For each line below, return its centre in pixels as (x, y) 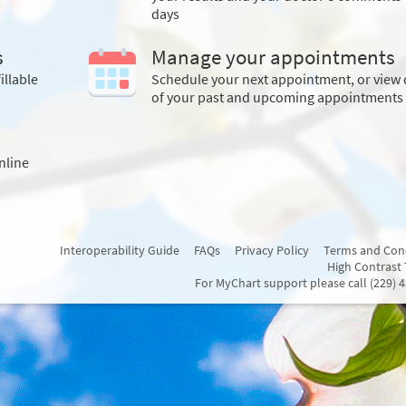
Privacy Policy (272, 250)
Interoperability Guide (120, 250)
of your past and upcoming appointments (277, 97)
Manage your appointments (273, 57)
